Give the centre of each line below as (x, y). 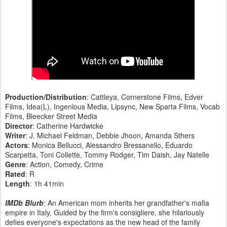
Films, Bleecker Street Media (51, 116)
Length (17, 183)
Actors (16, 145)
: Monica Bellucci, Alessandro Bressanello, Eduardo (110, 145)
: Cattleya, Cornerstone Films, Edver (145, 97)
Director (19, 125)
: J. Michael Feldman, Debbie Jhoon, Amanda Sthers (110, 135)
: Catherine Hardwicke (70, 125)
